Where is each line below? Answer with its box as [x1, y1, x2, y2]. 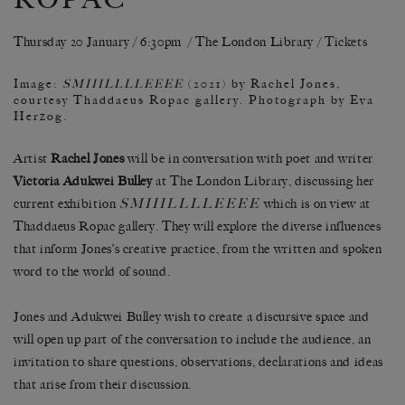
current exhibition [14, 196, 120, 212]
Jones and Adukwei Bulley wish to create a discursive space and [14, 309, 370, 325]
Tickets [324, 34, 368, 51]
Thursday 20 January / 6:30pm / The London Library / [14, 34, 325, 51]
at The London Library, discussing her [152, 174, 375, 190]
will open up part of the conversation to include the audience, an [14, 332, 372, 348]
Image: [14, 77, 62, 92]
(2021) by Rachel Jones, [184, 77, 341, 92]
